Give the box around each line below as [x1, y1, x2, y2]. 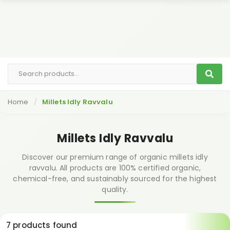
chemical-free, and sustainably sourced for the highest [13, 174, 217, 184]
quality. [102, 184, 128, 195]
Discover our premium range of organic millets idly [22, 152, 208, 162]
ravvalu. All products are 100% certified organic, [29, 163, 201, 173]
